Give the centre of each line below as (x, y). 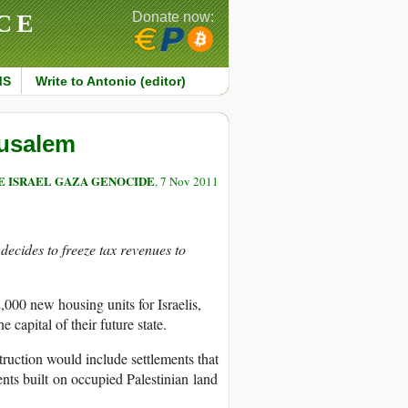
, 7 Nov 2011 (187, 182)
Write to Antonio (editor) (110, 81)
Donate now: (173, 17)
